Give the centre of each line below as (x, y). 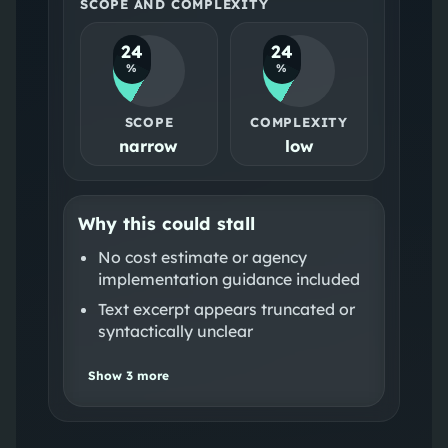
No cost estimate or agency (202, 256)
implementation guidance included (228, 278)
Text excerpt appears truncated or (226, 308)
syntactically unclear (175, 330)
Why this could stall (166, 222)
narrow (149, 145)
